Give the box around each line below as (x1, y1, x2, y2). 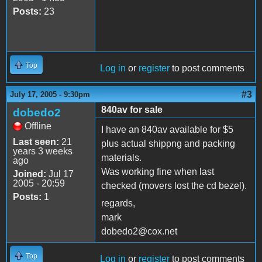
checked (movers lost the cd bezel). (101, 180, 247, 191)
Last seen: (13, 136, 59, 147)
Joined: (13, 168, 46, 179)
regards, (101, 198, 135, 208)
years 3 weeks (13, 146, 73, 156)
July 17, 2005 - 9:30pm (10, 89, 90, 99)
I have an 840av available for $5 (101, 124, 233, 135)
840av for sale (101, 104, 163, 115)
